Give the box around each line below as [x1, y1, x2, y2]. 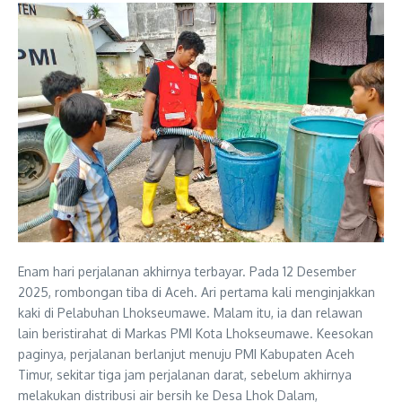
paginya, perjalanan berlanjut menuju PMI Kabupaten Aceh [18, 346, 354, 363]
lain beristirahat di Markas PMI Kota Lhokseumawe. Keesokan [18, 326, 373, 342]
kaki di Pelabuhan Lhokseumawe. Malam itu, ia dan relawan [18, 305, 363, 321]
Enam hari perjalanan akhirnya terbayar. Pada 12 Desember [18, 264, 356, 280]
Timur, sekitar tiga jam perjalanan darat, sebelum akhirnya [18, 367, 352, 383]
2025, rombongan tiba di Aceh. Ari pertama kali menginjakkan [18, 284, 375, 301]
